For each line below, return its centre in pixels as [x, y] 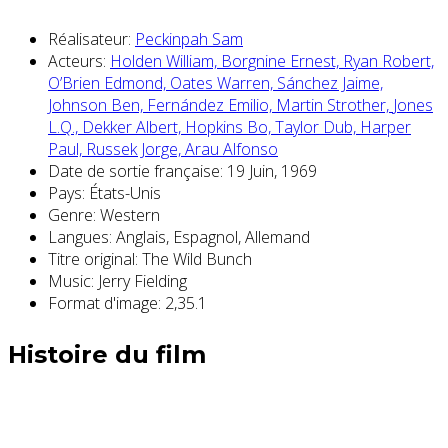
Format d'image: [104, 302]
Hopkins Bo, [230, 126]
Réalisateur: [89, 38]
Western [128, 214]
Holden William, [165, 60]
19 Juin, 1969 [272, 170]
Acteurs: [77, 60]
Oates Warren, [223, 82]
